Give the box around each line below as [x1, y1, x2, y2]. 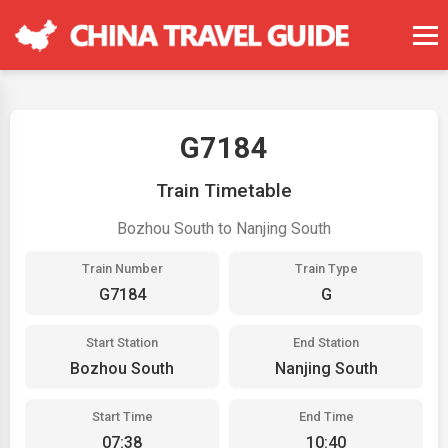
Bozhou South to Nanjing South [117, 219, 331, 238]
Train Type [294, 261, 358, 276]
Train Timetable [156, 179, 292, 202]
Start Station [86, 335, 158, 350]
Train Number [81, 261, 163, 276]
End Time [298, 409, 354, 424]
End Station [293, 335, 359, 350]
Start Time [91, 409, 153, 424]
